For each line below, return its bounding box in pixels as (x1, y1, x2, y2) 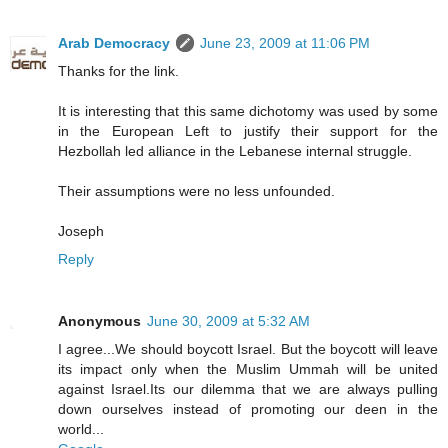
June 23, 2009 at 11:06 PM (200, 35, 370, 52)
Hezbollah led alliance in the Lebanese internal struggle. (58, 143, 412, 160)
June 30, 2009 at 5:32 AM (147, 313, 310, 330)
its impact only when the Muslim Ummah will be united (58, 361, 438, 378)
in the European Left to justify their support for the (58, 123, 438, 140)
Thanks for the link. (58, 63, 179, 80)
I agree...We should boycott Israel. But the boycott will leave (58, 341, 438, 358)
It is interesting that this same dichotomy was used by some (58, 103, 438, 120)
